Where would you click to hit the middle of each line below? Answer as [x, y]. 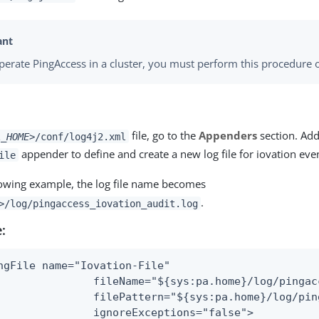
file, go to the [163, 136]
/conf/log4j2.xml [80, 136]
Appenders [228, 136]
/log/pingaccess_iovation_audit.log [101, 203]
